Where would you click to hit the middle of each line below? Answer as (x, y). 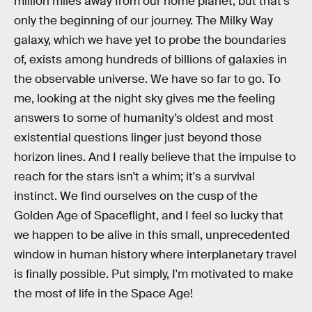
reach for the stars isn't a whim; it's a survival (134, 176)
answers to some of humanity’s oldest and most (144, 118)
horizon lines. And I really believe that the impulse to (155, 157)
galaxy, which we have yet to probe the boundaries (150, 40)
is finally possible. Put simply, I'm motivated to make (154, 274)
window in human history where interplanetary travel (155, 254)
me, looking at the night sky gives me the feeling (145, 98)
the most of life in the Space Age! (103, 293)
